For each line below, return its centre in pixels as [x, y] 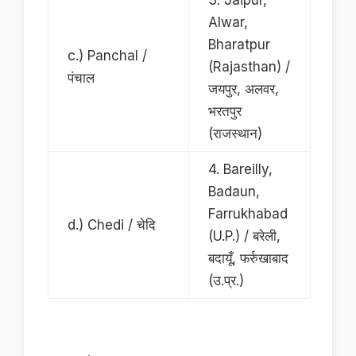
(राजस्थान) [236, 134]
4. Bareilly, [241, 170]
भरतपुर [225, 112]
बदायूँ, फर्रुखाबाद [249, 259]
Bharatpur [240, 45]
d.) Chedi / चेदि [112, 225]
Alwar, [228, 23]
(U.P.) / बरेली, [245, 236]
